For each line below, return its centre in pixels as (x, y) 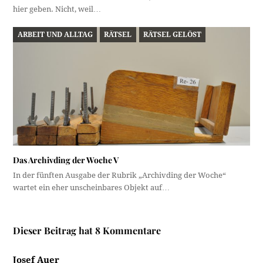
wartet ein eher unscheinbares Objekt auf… (92, 187)
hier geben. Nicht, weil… (57, 9)
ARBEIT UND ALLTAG (55, 34)
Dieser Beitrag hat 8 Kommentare (87, 230)
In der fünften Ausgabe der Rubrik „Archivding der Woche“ (120, 175)
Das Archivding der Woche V (66, 160)
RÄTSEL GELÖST (172, 34)
